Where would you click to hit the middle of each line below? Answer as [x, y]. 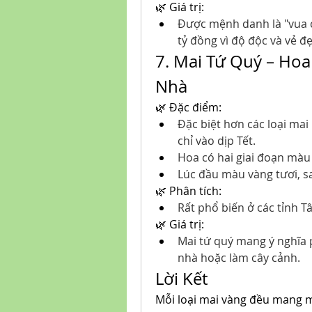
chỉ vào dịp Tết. [217, 141]
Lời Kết [181, 279]
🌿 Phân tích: [188, 191]
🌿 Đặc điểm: [188, 107]
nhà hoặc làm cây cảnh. [239, 258]
